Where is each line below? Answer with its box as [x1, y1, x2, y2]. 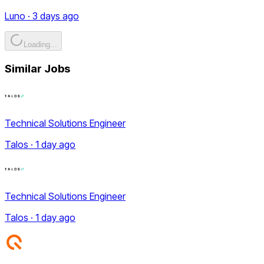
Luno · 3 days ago [5, 10, 79, 22]
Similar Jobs [5, 62, 70, 76]
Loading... [24, 40, 57, 49]
